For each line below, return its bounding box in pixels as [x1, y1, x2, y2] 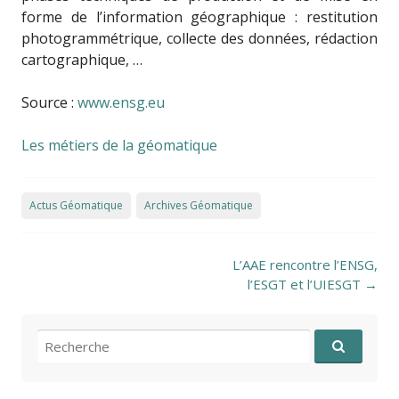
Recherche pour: [37, 330, 131, 347]
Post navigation [21, 256, 128, 273]
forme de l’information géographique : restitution [21, 7, 378, 27]
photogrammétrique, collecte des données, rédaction [21, 28, 378, 48]
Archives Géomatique [144, 198, 253, 213]
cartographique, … [21, 50, 142, 69]
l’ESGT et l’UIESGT [248, 275, 364, 293]
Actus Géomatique [29, 198, 123, 213]
